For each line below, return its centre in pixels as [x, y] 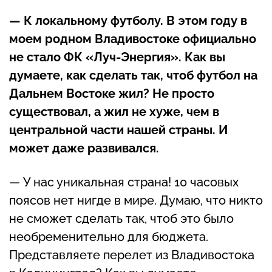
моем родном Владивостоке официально [133, 39]
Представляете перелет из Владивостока [132, 255]
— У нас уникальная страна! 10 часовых [124, 182]
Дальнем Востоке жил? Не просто [112, 93]
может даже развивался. [86, 148]
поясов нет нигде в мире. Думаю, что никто [136, 200]
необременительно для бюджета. [109, 236]
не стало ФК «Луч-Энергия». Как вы [117, 57]
